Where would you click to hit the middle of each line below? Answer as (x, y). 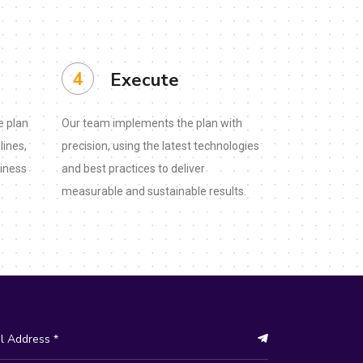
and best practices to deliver (133, 169)
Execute (145, 80)
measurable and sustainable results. (154, 191)
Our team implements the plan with (152, 123)
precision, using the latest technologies (160, 146)
